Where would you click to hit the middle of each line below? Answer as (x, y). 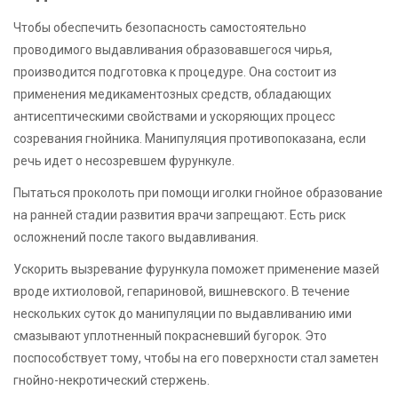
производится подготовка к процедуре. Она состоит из (175, 72)
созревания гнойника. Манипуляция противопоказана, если (190, 139)
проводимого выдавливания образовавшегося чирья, (173, 50)
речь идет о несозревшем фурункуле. (124, 161)
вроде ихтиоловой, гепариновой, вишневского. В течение (182, 292)
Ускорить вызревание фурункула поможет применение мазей (196, 270)
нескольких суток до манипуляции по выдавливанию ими (183, 314)
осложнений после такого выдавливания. (136, 238)
